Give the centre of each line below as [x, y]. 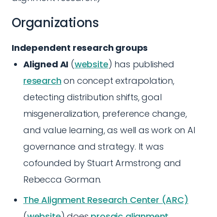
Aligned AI [46, 64]
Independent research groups [80, 48]
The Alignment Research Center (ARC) [106, 200]
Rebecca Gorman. [62, 179]
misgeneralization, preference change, [105, 114]
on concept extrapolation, [118, 81]
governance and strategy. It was [93, 147]
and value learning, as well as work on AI [109, 130]
